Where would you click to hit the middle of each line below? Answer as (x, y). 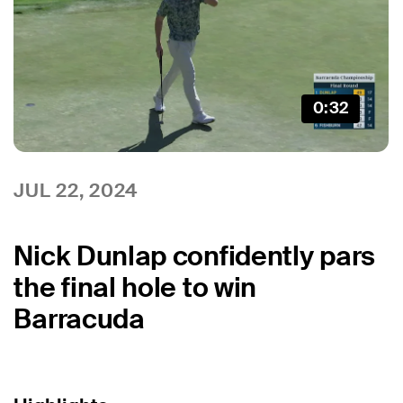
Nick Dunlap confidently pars (194, 255)
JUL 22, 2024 (76, 190)
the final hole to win (135, 287)
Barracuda (79, 318)
